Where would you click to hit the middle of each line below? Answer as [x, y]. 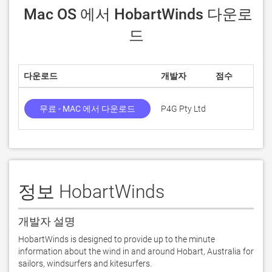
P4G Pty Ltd [183, 109]
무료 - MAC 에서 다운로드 [87, 109]
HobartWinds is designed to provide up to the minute [117, 239]
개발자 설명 [47, 221]
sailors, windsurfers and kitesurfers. [85, 263]
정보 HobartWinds [91, 192]
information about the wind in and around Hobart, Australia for [136, 251]
